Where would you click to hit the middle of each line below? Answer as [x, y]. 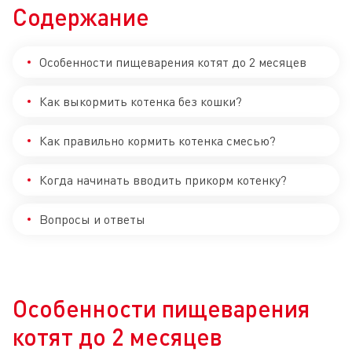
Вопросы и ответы [92, 220]
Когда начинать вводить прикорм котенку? [163, 180]
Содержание [81, 17]
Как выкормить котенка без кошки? [141, 102]
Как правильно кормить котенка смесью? [158, 141]
